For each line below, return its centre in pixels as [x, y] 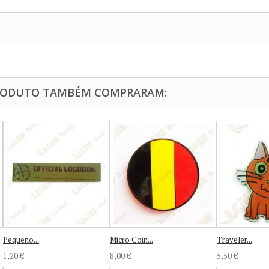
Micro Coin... [131, 239]
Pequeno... [21, 239]
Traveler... [234, 239]
